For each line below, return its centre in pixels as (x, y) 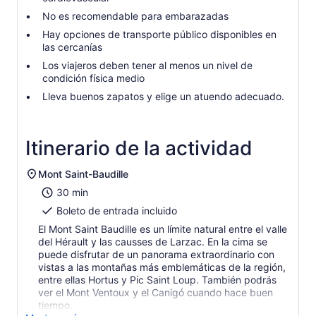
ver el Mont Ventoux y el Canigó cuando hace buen (156, 292)
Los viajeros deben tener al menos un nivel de (147, 65)
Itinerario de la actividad (139, 148)
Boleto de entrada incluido (117, 211)
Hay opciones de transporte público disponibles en (159, 34)
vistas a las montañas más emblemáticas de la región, (162, 267)
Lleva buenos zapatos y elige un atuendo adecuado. (163, 96)
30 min (72, 192)
